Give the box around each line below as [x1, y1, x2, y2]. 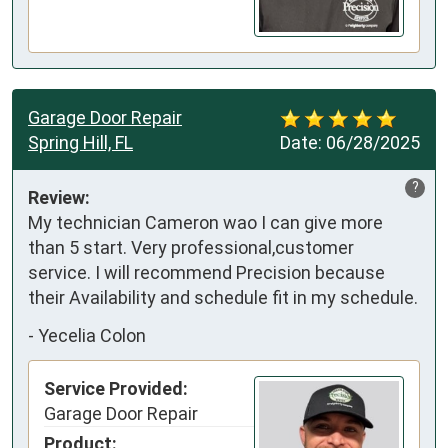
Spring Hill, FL [28, 132, 133, 154]
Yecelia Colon [38, 324, 146, 346]
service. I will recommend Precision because [28, 262, 385, 284]
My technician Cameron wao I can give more [28, 212, 383, 234]
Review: [28, 187, 90, 209]
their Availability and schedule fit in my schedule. [28, 287, 418, 309]
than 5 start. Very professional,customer [28, 237, 354, 259]
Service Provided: [44, 378, 188, 400]
